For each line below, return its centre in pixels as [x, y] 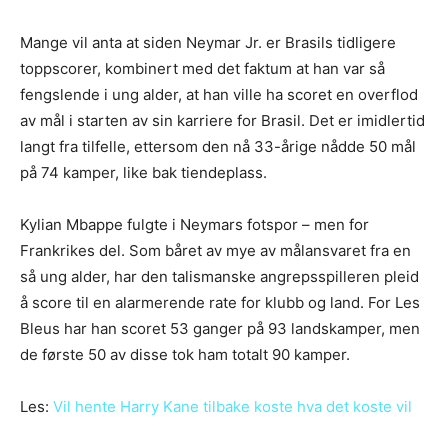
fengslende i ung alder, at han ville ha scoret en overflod [219, 94]
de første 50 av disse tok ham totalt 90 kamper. [185, 354]
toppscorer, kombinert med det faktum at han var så [202, 68]
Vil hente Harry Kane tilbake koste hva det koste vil [232, 406]
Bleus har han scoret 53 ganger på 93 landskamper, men [220, 328]
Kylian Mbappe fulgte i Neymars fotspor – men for [194, 224]
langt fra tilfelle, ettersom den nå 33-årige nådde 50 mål [218, 146]
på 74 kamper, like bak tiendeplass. [143, 172]
